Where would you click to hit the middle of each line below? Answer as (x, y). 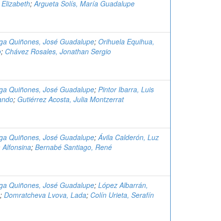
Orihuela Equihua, (126, 41)
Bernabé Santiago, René (74, 147)
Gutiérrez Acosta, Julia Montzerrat (71, 99)
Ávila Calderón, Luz (129, 137)
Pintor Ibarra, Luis (126, 89)
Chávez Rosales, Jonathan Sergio (58, 51)
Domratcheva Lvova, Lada (45, 195)
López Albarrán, (123, 185)
